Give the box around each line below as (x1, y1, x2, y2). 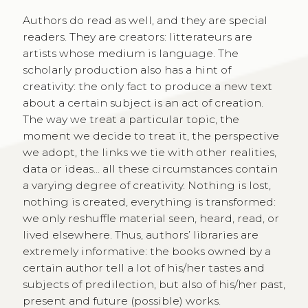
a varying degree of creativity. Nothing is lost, (22, 178, 271, 192)
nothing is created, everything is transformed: (22, 195, 276, 208)
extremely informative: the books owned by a (22, 244, 271, 258)
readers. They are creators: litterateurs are (22, 30, 252, 43)
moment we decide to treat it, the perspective (22, 129, 279, 142)
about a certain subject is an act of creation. (22, 96, 263, 109)
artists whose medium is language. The (22, 46, 239, 60)
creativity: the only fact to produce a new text (22, 79, 272, 93)
